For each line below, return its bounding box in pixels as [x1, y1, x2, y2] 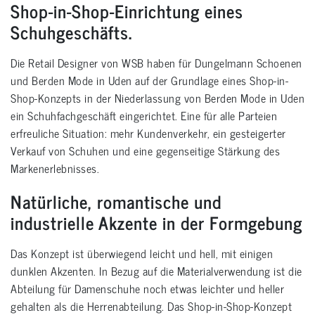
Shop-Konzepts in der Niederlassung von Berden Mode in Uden [11, 89, 304, 108]
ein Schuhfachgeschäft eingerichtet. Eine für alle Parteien [11, 106, 277, 125]
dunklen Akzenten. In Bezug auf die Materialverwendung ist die [11, 262, 302, 281]
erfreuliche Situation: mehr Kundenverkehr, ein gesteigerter [11, 124, 286, 143]
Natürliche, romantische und [11, 187, 221, 217]
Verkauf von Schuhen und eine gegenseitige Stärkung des [11, 141, 280, 160]
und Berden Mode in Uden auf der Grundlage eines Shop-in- [11, 71, 288, 90]
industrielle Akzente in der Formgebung [11, 208, 302, 238]
